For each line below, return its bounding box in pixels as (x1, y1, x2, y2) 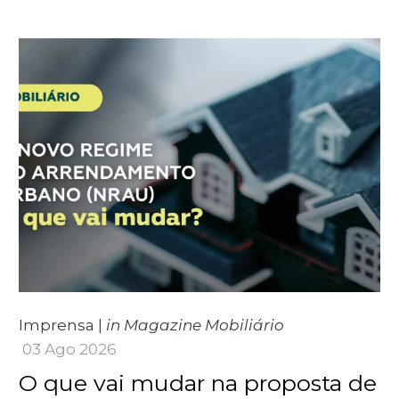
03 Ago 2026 (21, 339, 117, 358)
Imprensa (18, 315, 94, 334)
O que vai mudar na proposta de (18, 369, 377, 396)
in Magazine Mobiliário (105, 315, 284, 334)
